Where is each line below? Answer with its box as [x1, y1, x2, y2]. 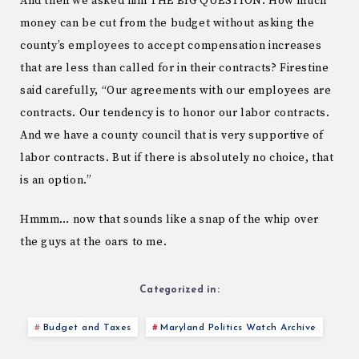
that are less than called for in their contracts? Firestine [20, 60, 329, 75]
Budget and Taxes [42, 322, 131, 333]
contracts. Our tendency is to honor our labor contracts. [20, 105, 330, 120]
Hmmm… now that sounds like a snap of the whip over [20, 212, 320, 227]
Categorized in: [139, 284, 220, 295]
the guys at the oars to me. [20, 234, 167, 249]
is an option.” [20, 172, 92, 188]
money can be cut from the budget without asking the [20, 15, 315, 30]
